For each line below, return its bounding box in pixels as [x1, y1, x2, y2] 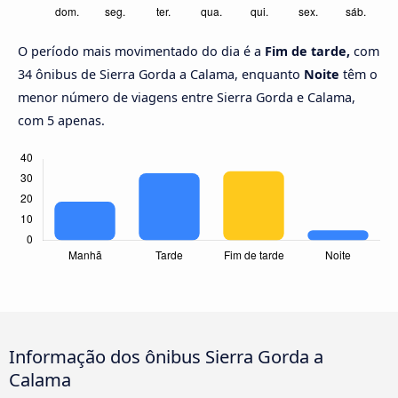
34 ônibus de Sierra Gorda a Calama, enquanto [18, 66, 304, 84]
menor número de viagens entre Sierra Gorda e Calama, [18, 89, 355, 107]
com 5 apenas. [18, 112, 105, 130]
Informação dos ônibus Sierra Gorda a [9, 344, 323, 370]
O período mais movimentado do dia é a [18, 43, 265, 60]
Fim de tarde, [265, 43, 350, 60]
